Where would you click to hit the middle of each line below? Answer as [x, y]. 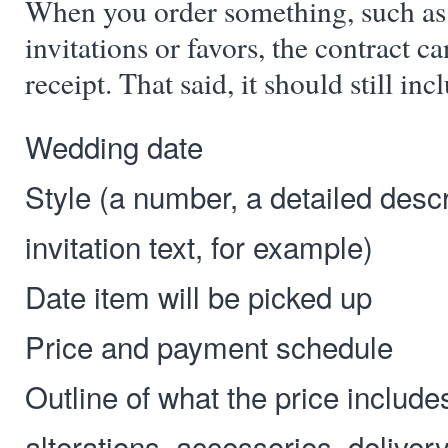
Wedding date [114, 146]
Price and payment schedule [209, 346]
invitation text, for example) [199, 246]
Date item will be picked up [198, 296]
